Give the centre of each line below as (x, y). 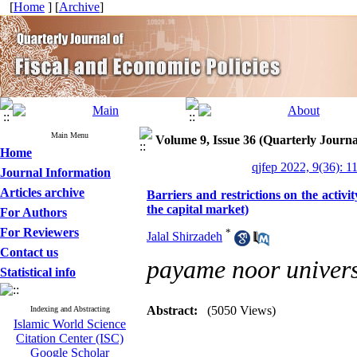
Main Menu (70, 135)
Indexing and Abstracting (70, 309)
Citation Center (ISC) (70, 338)
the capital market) (198, 209)
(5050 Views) (241, 310)
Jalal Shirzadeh (184, 237)
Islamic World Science (70, 324)
